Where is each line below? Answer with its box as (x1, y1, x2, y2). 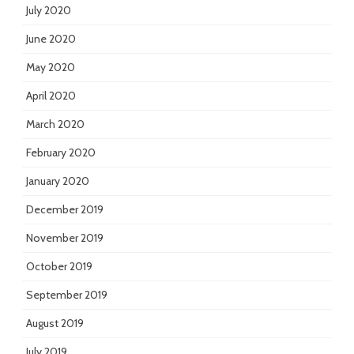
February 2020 (26, 145, 96, 160)
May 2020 (26, 60, 75, 75)
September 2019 (26, 288, 107, 303)
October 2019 (26, 259, 92, 274)
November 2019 (26, 231, 104, 246)
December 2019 (26, 202, 104, 217)
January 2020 (26, 174, 89, 189)
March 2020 (26, 117, 85, 132)
